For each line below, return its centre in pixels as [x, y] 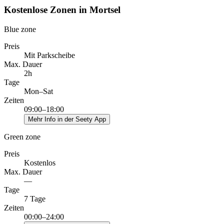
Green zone [22, 136]
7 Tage [35, 198]
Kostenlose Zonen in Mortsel [62, 10]
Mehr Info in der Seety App [67, 119]
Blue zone [20, 29]
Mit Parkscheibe [49, 55]
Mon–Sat [38, 91]
